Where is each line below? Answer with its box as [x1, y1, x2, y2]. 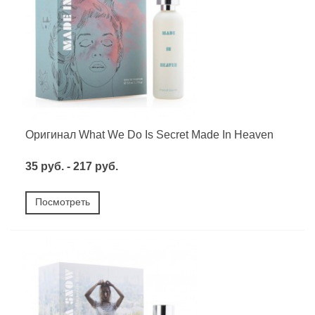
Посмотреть [35, 196, 90, 208]
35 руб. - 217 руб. [25, 160, 118, 173]
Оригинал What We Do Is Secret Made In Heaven [25, 129, 274, 141]
